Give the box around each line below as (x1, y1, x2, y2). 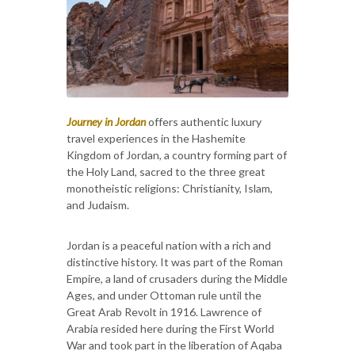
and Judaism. (67, 197, 129, 212)
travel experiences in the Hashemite (67, 131, 246, 145)
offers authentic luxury (146, 114, 261, 128)
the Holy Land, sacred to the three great (67, 164, 265, 178)
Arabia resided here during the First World (67, 321, 274, 335)
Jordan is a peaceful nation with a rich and (67, 238, 271, 252)
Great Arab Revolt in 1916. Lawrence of (67, 304, 261, 319)
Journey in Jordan (67, 114, 146, 128)
